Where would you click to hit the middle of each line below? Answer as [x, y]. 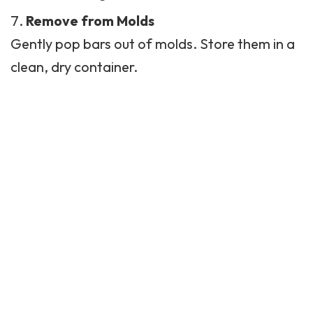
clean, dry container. [74, 67]
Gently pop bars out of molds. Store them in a [153, 44]
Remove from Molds [90, 21]
